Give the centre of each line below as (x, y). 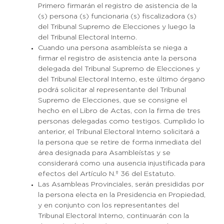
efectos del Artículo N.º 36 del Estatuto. (106, 174)
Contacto (112, 199)
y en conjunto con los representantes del (108, 205)
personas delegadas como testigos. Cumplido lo (121, 121)
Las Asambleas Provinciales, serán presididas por (121, 184)
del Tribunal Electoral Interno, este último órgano (121, 79)
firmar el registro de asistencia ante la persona (117, 58)
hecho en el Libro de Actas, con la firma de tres (119, 111)
